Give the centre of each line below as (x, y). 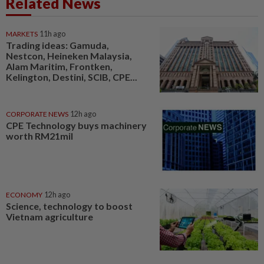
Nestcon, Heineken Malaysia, (69, 55)
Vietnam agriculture (49, 216)
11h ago (52, 34)
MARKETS (22, 34)
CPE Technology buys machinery (76, 126)
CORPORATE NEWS (37, 114)
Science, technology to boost (69, 206)
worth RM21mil (39, 136)
